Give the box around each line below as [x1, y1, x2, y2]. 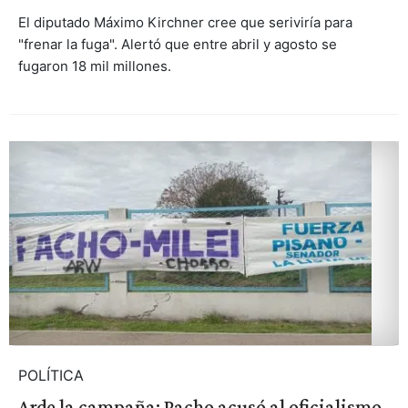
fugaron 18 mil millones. [17, 56, 171, 75]
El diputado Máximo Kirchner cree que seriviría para [17, 13, 352, 31]
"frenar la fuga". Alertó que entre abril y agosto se [17, 35, 337, 53]
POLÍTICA [17, 365, 84, 384]
